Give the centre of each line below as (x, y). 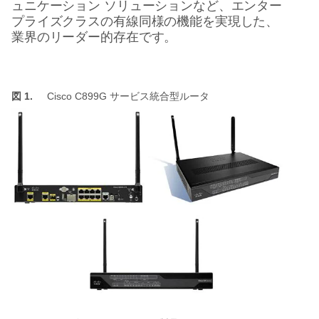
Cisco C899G (78, 96)
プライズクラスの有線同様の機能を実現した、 (145, 21)
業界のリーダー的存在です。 (94, 37)
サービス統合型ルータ (159, 96)
